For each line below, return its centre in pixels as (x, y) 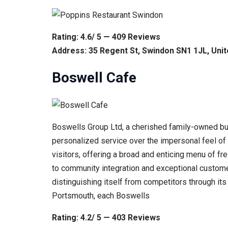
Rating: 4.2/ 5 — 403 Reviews (106, 217)
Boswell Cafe (94, 78)
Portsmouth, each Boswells (101, 195)
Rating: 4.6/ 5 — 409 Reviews (106, 37)
